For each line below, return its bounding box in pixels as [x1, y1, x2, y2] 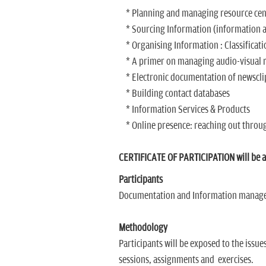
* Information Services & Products [118, 104, 250, 116]
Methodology [118, 222, 167, 234]
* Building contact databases [118, 88, 230, 100]
